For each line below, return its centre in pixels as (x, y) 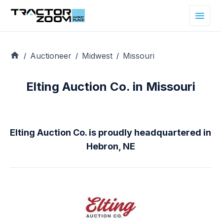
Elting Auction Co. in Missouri (110, 87)
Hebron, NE (110, 147)
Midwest (97, 55)
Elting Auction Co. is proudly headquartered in (110, 133)
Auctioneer (51, 55)
